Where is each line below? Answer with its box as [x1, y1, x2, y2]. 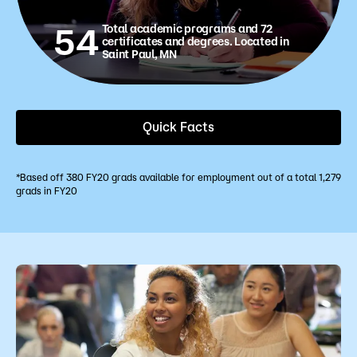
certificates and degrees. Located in [101, 34, 289, 48]
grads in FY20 [16, 185, 77, 196]
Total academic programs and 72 [101, 22, 273, 35]
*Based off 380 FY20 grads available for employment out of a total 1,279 [16, 171, 341, 182]
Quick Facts [143, 119, 214, 134]
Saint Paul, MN [101, 47, 177, 61]
